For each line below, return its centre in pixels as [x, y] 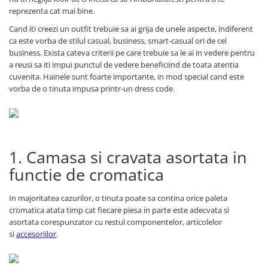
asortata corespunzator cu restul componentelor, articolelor [115, 222]
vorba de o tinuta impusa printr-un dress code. [92, 88]
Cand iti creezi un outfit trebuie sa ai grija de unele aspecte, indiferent [131, 28]
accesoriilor [36, 234]
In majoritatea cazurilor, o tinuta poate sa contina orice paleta [118, 198]
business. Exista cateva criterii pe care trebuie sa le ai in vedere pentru [132, 52]
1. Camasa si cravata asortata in [128, 157]
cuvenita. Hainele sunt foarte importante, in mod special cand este [127, 76]
